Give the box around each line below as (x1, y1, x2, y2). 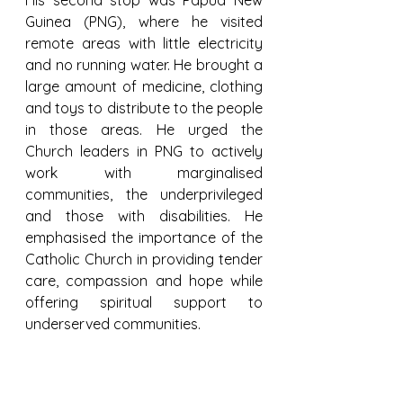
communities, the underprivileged (25, 185, 263, 203)
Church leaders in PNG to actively (25, 142, 263, 160)
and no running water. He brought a (25, 56, 263, 74)
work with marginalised (25, 164, 263, 182)
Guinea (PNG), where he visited (25, 13, 263, 31)
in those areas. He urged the (25, 121, 263, 139)
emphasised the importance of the (25, 228, 263, 246)
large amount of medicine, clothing (25, 77, 263, 95)
